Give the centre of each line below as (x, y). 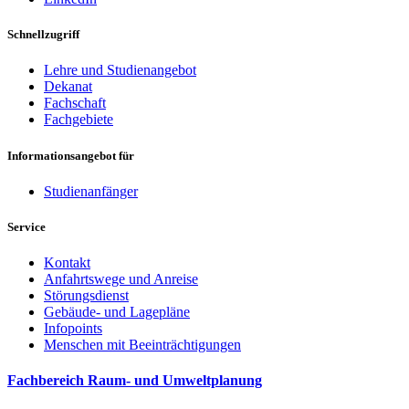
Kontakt (67, 263)
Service (26, 226)
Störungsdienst (86, 296)
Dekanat (68, 87)
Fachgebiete (79, 120)
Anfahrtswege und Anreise (121, 279)
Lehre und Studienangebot (120, 70)
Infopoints (73, 329)
